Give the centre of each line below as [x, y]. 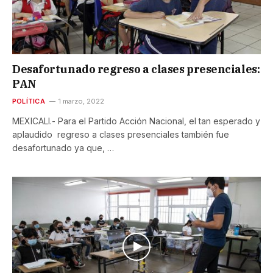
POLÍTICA [29, 101]
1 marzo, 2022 [81, 101]
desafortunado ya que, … [63, 148]
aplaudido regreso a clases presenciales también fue [121, 135]
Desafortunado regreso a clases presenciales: [136, 69]
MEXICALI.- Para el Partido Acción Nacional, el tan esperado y [136, 121]
